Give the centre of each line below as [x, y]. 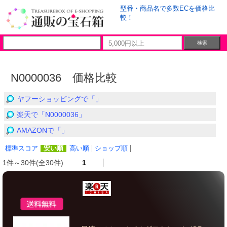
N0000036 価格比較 [64, 78]
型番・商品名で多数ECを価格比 [168, 8]
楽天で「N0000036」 [51, 115]
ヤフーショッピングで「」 [60, 99]
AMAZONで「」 [43, 130]
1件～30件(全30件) [34, 163]
